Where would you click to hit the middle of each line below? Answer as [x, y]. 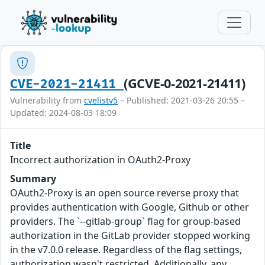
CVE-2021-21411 [67, 84]
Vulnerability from [47, 100]
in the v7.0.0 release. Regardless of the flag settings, [126, 250]
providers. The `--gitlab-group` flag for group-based [125, 221]
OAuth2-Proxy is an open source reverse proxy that [125, 193]
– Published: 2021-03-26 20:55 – [181, 100]
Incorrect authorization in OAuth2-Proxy [100, 160]
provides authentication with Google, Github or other [130, 207]
